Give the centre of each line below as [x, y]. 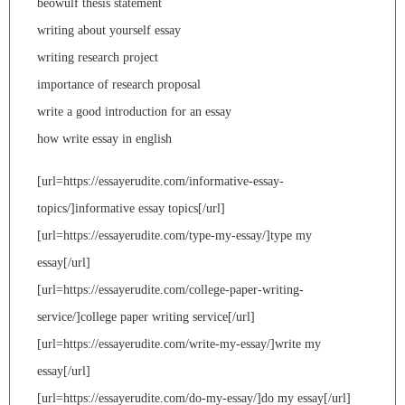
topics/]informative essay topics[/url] [131, 208]
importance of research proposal [119, 84]
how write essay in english [104, 138]
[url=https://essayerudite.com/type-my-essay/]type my [174, 235]
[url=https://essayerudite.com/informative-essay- [160, 181]
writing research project [98, 57]
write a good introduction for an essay [134, 111]
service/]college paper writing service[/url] [146, 316]
